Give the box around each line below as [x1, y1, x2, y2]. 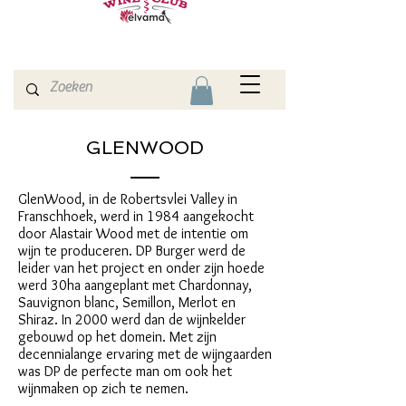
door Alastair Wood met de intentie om [18, 225, 248, 243]
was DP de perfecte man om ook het [18, 362, 232, 381]
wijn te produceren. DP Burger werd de [18, 242, 246, 260]
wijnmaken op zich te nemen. [18, 380, 192, 398]
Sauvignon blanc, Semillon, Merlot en [18, 294, 236, 312]
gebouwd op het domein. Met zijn [18, 328, 217, 346]
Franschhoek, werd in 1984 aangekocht [18, 208, 254, 226]
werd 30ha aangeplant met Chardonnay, [18, 276, 252, 295]
